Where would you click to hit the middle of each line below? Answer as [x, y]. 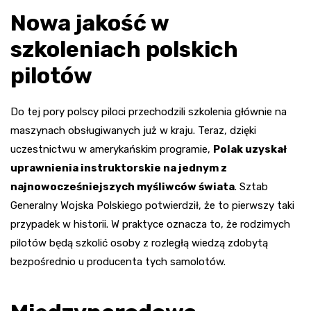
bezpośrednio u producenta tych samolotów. [118, 261]
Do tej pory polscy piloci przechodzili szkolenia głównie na [149, 111]
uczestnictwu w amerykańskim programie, [112, 149]
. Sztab [251, 186]
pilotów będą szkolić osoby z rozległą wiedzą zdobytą [139, 243]
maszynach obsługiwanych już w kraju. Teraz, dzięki [133, 130]
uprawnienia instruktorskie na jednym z [119, 168]
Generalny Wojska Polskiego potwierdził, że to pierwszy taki [152, 205]
